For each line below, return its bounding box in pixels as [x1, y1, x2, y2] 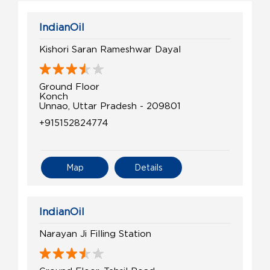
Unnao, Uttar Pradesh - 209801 [39, 101, 181, 111]
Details [134, 163, 163, 172]
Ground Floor [39, 81, 99, 92]
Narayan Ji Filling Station [39, 228, 151, 239]
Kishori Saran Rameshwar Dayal [39, 44, 181, 54]
